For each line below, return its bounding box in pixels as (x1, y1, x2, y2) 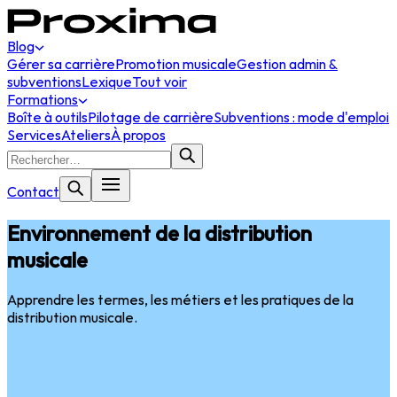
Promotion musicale (115, 55, 237, 73)
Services (7, 126, 61, 144)
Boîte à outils (7, 108, 88, 126)
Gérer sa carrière (7, 55, 115, 73)
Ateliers (61, 126, 111, 144)
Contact (7, 183, 59, 200)
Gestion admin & (237, 55, 338, 73)
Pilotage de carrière (88, 108, 214, 126)
